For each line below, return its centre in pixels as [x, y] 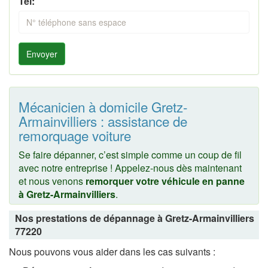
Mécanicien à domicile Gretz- [103, 106]
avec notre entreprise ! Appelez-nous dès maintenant [130, 167]
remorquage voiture [75, 135]
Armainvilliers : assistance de [103, 121]
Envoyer [42, 54]
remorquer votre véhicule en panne [165, 181]
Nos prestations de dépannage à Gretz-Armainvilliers [135, 218]
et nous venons [52, 181]
